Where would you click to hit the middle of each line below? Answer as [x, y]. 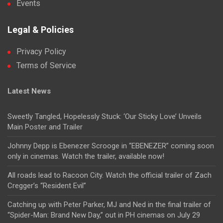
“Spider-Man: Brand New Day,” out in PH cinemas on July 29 [104, 215]
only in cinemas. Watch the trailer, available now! [86, 156]
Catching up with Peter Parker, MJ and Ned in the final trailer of [109, 204]
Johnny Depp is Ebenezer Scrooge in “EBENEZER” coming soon [111, 146]
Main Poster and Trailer [45, 127]
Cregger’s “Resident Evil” [47, 185]
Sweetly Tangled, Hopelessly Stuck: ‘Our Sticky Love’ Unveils [105, 116]
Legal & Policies [41, 29]
